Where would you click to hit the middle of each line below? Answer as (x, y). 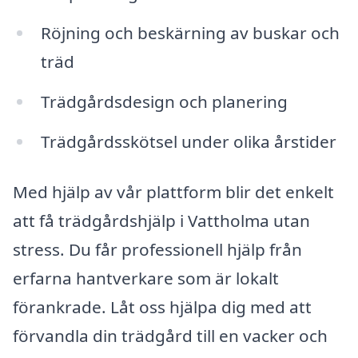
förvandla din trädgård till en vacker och (170, 336)
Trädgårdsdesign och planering (164, 101)
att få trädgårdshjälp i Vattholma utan (161, 221)
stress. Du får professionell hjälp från (157, 250)
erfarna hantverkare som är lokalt (146, 278)
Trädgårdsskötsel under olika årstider (188, 141)
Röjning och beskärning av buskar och (190, 32)
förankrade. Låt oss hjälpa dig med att (162, 307)
